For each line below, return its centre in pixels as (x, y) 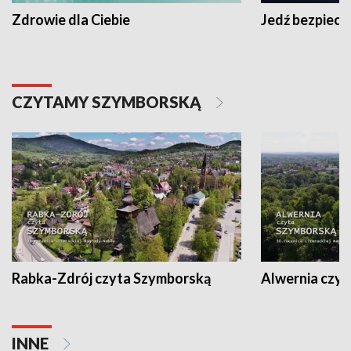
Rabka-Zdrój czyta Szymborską (111, 278)
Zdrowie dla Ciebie (71, 19)
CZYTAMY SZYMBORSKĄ (108, 101)
